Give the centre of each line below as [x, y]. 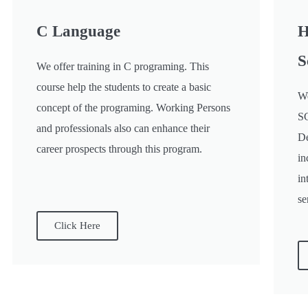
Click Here [77, 226]
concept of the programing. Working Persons [133, 108]
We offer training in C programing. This [123, 67]
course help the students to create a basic [124, 87]
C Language [78, 32]
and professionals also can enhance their [123, 129]
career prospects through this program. [119, 149]
